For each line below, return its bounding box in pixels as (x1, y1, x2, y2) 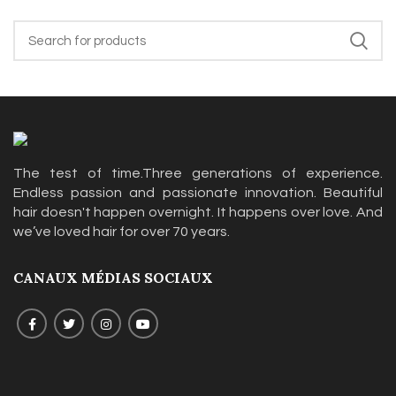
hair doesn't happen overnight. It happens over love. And (13, 205, 383, 220)
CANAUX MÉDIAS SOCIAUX (13, 269, 213, 287)
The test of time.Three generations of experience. (13, 166, 383, 181)
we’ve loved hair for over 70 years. (13, 225, 230, 240)
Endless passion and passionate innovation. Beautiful (13, 186, 383, 201)
